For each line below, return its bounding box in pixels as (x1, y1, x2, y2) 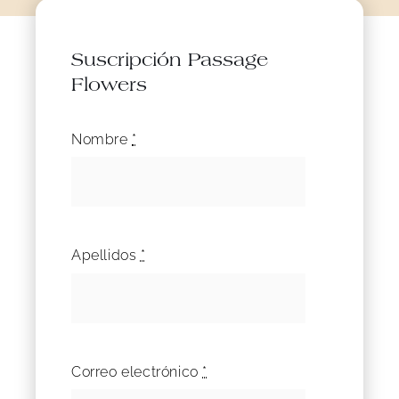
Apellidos (70, 247, 141, 265)
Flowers (70, 77, 147, 96)
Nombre (70, 130, 133, 148)
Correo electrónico (70, 362, 203, 380)
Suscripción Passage (70, 52, 268, 71)
